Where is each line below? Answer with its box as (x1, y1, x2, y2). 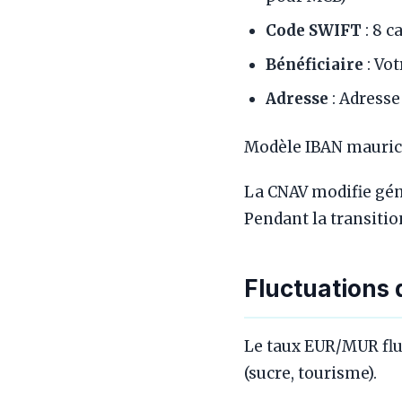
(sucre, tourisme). (244, 363, 377, 383)
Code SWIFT (266, 20, 362, 40)
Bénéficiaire (266, 54, 363, 74)
